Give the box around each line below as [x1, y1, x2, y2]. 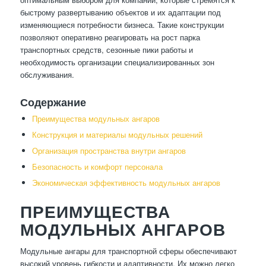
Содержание [20, 96, 86, 109]
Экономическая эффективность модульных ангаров [31, 177, 220, 189]
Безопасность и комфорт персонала [31, 161, 163, 173]
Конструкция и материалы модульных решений [31, 129, 202, 141]
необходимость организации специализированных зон [20, 56, 214, 68]
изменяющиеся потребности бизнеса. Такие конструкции [20, 19, 224, 31]
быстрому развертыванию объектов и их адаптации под [20, 7, 221, 18]
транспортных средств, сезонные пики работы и [20, 44, 193, 56]
